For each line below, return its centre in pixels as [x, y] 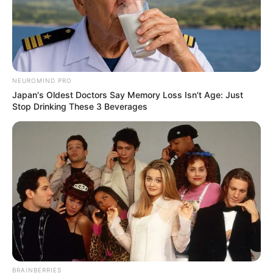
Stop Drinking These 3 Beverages [80, 106]
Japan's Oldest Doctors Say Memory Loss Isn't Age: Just [128, 94]
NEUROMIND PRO [42, 80]
